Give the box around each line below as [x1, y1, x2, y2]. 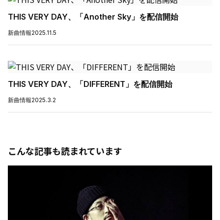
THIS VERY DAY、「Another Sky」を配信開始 [8, 12, 178, 22]
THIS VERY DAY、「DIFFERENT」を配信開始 [8, 79, 172, 89]
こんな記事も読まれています [8, 144, 122, 158]
